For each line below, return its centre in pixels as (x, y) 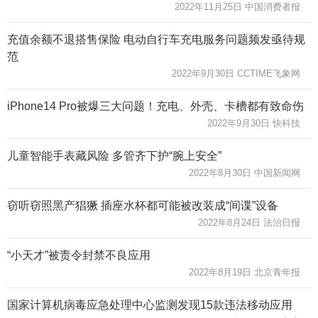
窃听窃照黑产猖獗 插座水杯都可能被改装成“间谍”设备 (143, 205)
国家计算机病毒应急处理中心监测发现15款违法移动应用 (150, 305)
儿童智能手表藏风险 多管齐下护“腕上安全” (114, 155)
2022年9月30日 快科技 (254, 123)
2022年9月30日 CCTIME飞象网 (236, 73)
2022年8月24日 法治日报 (249, 222)
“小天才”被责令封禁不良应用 (79, 255)
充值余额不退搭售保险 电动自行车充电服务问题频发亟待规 (156, 39)
